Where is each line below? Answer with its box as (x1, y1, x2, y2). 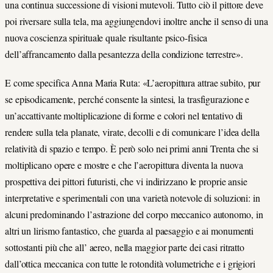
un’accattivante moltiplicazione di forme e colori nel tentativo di (5, 108, 243, 122)
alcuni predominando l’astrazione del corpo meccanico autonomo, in (5, 207, 263, 221)
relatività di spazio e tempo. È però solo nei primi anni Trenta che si (5, 141, 258, 155)
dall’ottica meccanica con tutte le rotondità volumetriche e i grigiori (5, 257, 255, 270)
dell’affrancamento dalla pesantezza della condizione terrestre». (5, 48, 243, 61)
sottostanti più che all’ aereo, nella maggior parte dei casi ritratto (5, 240, 245, 253)
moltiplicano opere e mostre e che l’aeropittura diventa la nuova (5, 158, 243, 171)
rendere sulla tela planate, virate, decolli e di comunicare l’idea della (5, 125, 260, 138)
